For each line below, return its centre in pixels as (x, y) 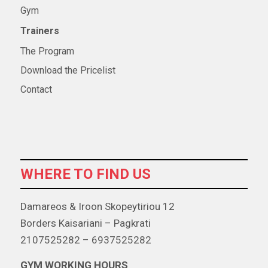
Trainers (39, 31)
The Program (47, 51)
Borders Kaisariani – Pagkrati (85, 223)
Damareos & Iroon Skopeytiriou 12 (97, 207)
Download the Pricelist (68, 70)
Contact (36, 89)
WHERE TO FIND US (85, 174)
